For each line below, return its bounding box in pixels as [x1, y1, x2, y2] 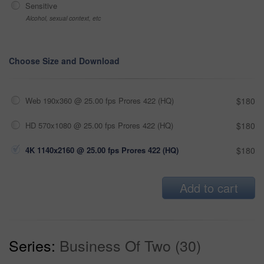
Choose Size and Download [9, 54, 120, 67]
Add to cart [179, 179, 238, 196]
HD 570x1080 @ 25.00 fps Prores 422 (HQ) [25, 119, 173, 131]
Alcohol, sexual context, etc [26, 13, 101, 22]
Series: [9, 234, 55, 256]
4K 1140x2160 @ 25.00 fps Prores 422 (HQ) [25, 144, 179, 156]
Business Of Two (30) [60, 234, 201, 256]
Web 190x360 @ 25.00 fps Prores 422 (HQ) [25, 94, 174, 106]
